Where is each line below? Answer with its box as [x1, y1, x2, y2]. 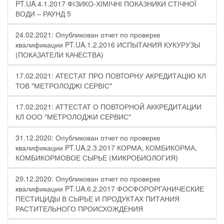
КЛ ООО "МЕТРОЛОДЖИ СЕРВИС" [15, 111, 131, 121]
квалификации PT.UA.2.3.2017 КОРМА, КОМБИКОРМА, [15, 142, 197, 152]
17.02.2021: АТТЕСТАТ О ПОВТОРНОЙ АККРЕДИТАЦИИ [15, 101, 201, 111]
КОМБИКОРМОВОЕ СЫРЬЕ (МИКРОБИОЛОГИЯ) [15, 152, 178, 162]
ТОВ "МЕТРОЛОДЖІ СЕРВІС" [15, 80, 112, 90]
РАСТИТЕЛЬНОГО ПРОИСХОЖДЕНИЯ [15, 203, 143, 213]
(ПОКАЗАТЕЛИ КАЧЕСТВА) [15, 49, 103, 59]
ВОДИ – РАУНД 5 [15, 8, 71, 18]
